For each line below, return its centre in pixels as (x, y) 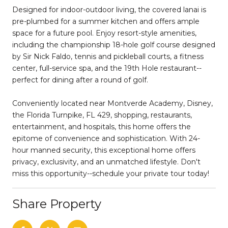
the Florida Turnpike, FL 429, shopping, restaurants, (102, 115)
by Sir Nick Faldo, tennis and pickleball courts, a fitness (108, 56)
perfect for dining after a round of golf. (80, 80)
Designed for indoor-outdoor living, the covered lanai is (109, 9)
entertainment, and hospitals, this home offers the (102, 126)
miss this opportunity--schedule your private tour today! (111, 173)
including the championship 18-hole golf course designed (114, 45)
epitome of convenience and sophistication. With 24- (106, 138)
